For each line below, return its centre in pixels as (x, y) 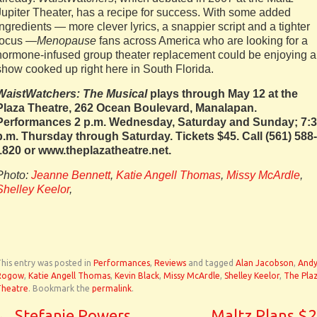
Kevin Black (137, 276)
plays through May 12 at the (224, 94)
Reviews (170, 263)
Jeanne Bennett (71, 175)
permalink (112, 288)
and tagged (211, 263)
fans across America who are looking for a (202, 41)
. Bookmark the (60, 288)
